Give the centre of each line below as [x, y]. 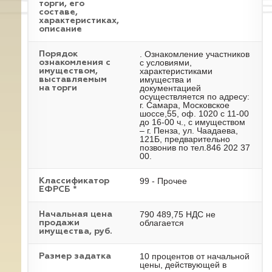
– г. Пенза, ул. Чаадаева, [189, 131]
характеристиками [176, 71]
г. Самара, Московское [185, 105]
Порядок [58, 54]
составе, [58, 12]
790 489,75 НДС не [178, 214]
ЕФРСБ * [58, 189]
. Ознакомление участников [195, 54]
